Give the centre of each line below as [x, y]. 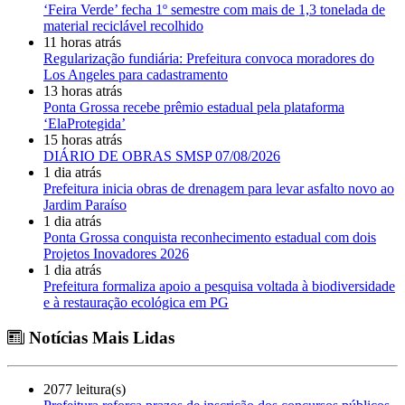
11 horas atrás [82, 42]
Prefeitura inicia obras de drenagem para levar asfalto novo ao [219, 189]
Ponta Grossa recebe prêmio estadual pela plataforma [194, 108]
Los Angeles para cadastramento [136, 75]
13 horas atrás [83, 91]
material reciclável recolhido [123, 26]
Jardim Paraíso [85, 205]
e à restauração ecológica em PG [136, 303]
